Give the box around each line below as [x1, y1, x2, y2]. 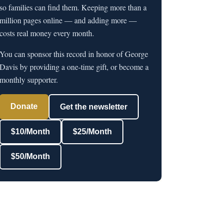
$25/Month [72, 127, 112, 136]
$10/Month [11, 127, 51, 136]
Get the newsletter [59, 102, 127, 111]
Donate [10, 102, 38, 111]
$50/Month [11, 152, 51, 161]
